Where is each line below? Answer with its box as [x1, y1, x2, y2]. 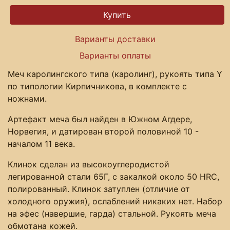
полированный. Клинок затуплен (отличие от [8, 183, 190, 194]
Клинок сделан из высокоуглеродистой [8, 159, 169, 169]
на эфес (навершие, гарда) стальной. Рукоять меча [8, 208, 216, 219]
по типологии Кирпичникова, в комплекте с [8, 81, 187, 91]
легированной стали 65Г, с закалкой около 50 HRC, [8, 171, 219, 182]
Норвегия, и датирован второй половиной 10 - [8, 126, 199, 137]
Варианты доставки [74, 33, 156, 44]
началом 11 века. [8, 138, 75, 149]
